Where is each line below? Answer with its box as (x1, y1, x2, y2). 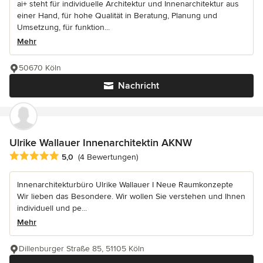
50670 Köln (19, 62, 61, 73)
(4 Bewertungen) (78, 152, 138, 163)
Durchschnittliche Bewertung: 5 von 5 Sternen (9, 150, 198, 162)
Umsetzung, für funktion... (17, 22, 110, 32)
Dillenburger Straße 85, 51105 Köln (19, 243, 144, 254)
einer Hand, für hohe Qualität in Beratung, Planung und (17, 10, 217, 21)
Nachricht (118, 79, 159, 92)
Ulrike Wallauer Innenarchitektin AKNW (9, 136, 192, 149)
